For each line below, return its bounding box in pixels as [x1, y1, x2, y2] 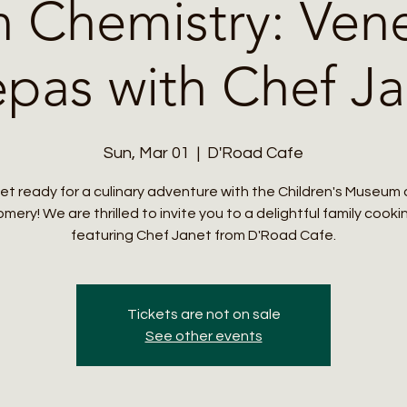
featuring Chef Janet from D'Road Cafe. [71, 227, 336, 243]
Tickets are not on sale [126, 306, 281, 322]
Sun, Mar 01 [104, 144, 190, 162]
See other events [144, 328, 263, 343]
